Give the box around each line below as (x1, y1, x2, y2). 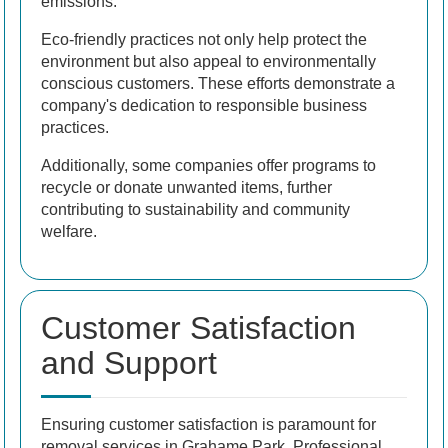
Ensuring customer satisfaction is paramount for (41, 416, 376, 434)
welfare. (41, 223, 97, 241)
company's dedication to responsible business (41, 97, 367, 115)
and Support (41, 345, 217, 382)
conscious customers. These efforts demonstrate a (41, 75, 395, 93)
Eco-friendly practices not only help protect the (41, 31, 367, 49)
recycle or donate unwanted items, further (41, 179, 332, 197)
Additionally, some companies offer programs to (41, 157, 376, 175)
